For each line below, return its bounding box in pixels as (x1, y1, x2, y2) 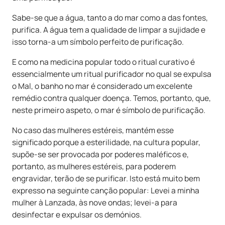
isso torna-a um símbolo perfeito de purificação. (12, 36, 184, 47)
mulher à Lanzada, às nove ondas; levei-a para (12, 197, 177, 208)
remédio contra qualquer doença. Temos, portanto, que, (12, 92, 211, 103)
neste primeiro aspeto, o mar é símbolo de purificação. (12, 104, 205, 116)
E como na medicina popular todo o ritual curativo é (12, 56, 195, 67)
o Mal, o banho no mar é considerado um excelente (12, 80, 192, 91)
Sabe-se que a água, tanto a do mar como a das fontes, (12, 12, 208, 23)
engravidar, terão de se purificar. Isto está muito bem (12, 173, 200, 184)
